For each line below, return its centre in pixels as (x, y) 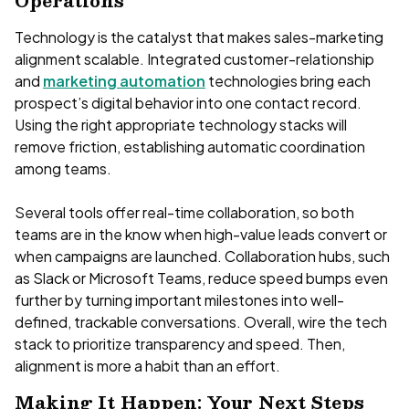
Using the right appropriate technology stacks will (181, 124)
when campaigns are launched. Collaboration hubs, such (202, 256)
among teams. (63, 168)
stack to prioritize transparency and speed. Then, (180, 343)
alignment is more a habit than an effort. (147, 365)
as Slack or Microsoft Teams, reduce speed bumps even (201, 278)
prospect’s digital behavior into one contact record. (188, 102)
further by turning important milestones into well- (179, 299)
